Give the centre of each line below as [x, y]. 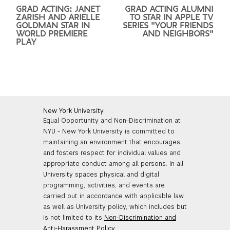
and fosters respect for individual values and [112, 153]
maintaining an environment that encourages [111, 142]
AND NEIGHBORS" [178, 34]
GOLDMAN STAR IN [54, 25]
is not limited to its [73, 217]
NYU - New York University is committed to [109, 131]
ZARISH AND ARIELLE [59, 17]
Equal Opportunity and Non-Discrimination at [112, 120]
